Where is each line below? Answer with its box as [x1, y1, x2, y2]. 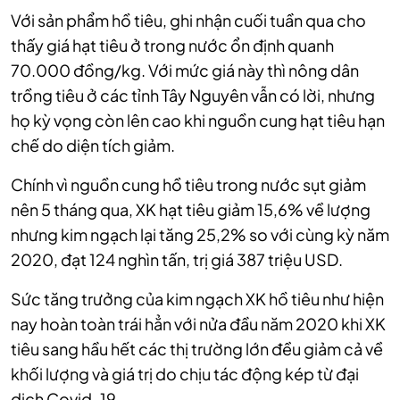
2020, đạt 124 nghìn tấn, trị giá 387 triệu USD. [11, 249, 343, 271]
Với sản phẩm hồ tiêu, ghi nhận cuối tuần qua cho [11, 10, 366, 31]
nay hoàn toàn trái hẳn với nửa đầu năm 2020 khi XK [11, 313, 386, 335]
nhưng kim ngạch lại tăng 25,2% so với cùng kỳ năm [11, 224, 389, 246]
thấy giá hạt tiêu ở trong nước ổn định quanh [11, 35, 334, 56]
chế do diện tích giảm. [11, 135, 175, 156]
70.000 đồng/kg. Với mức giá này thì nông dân [11, 60, 359, 81]
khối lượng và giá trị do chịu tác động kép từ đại [11, 363, 359, 385]
